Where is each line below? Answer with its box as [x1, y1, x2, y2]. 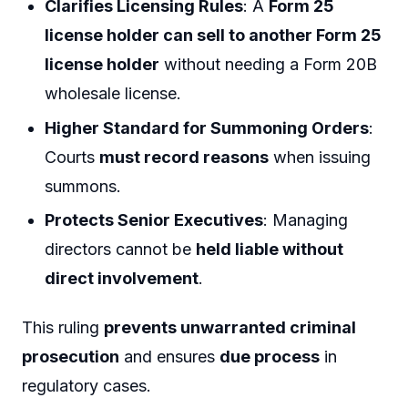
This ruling [22, 317, 104, 337]
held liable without [196, 240, 344, 260]
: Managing [263, 210, 349, 230]
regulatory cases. [22, 375, 151, 395]
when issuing [269, 147, 372, 167]
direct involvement [45, 269, 199, 289]
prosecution [22, 346, 119, 366]
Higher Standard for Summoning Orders [45, 117, 370, 138]
